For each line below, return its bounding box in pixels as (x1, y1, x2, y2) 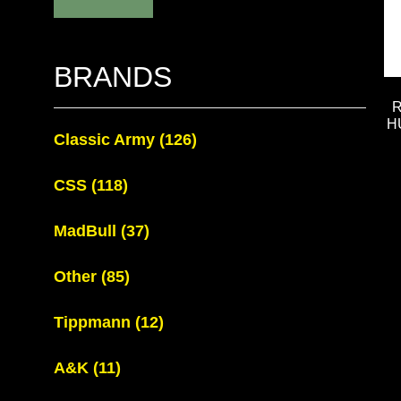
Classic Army (54, 131, 159, 149)
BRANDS (54, 61, 172, 93)
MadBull (54, 222, 121, 240)
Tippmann (54, 313, 135, 331)
